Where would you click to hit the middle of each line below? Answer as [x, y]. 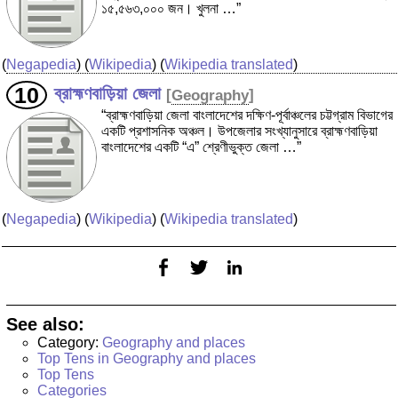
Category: [70, 343]
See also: [45, 325]
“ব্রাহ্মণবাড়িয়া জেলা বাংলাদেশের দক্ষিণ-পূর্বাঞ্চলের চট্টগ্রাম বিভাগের [247, 115]
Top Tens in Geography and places [147, 359]
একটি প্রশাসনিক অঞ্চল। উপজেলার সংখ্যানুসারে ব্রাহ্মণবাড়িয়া [239, 131]
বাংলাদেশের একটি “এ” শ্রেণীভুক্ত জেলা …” [201, 147]
